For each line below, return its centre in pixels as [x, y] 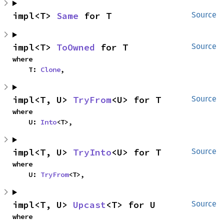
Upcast [89, 205]
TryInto [92, 152]
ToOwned [76, 47]
